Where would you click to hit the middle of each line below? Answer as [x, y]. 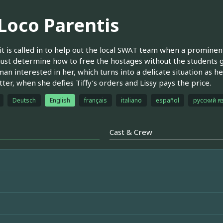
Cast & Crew [131, 132]
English [60, 100]
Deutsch [24, 100]
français [95, 100]
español [167, 100]
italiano [131, 100]
